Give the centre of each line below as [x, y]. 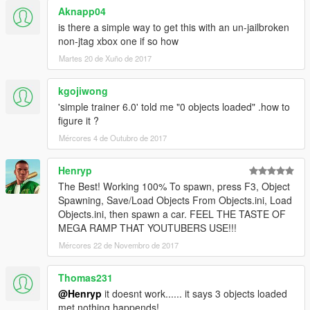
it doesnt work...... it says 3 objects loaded [194, 294]
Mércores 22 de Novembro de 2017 [119, 245]
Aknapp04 [82, 11]
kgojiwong [83, 91]
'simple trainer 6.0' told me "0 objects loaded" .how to [174, 107]
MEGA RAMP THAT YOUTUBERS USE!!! [147, 228]
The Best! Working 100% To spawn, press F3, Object [174, 186]
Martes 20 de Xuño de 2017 [105, 58]
